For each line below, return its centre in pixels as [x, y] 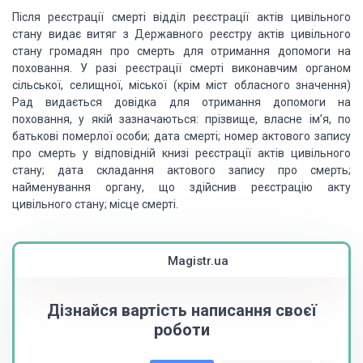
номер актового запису [286, 136]
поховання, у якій [62, 119]
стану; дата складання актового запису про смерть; [181, 170]
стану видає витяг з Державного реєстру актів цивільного [181, 34]
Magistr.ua [198, 261]
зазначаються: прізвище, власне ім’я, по [232, 119]
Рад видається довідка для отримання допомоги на [181, 102]
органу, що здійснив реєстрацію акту [221, 187]
